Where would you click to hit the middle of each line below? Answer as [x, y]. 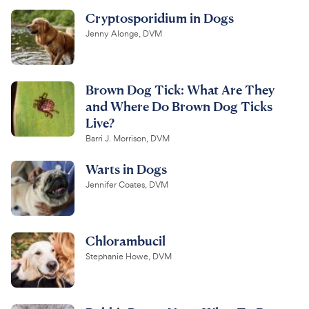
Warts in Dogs [126, 168]
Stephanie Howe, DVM [129, 256]
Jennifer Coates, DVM [127, 185]
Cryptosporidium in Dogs [160, 17]
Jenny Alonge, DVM [124, 33]
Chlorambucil [126, 240]
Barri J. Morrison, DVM [128, 138]
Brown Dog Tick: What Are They [180, 89]
